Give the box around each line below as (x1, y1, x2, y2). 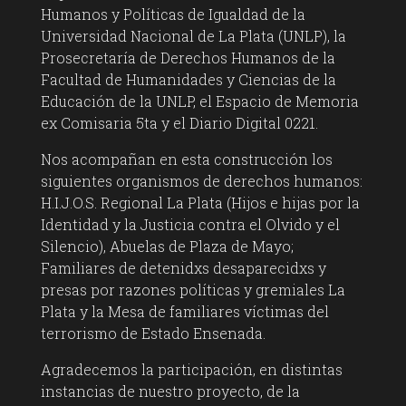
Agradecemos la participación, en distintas (40, 360, 343, 380)
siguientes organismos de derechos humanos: (40, 171, 362, 191)
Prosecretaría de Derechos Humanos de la (40, 48, 335, 68)
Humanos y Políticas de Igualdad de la (40, 5, 305, 24)
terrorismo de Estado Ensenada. (40, 324, 266, 343)
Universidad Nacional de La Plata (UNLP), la (40, 26, 346, 46)
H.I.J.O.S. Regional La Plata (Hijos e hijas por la (40, 193, 360, 213)
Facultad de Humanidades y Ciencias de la (40, 70, 336, 90)
